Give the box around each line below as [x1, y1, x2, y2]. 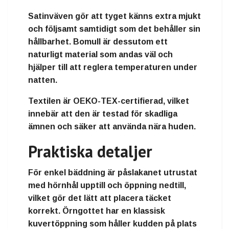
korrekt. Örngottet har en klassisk [28, 206, 165, 215]
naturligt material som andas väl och [28, 50, 173, 59]
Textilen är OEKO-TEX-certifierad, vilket [28, 96, 189, 105]
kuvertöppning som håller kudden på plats [28, 219, 197, 228]
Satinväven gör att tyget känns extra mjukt [28, 11, 201, 20]
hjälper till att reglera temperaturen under [28, 62, 197, 72]
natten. [28, 75, 57, 84]
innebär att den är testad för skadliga [28, 109, 177, 118]
